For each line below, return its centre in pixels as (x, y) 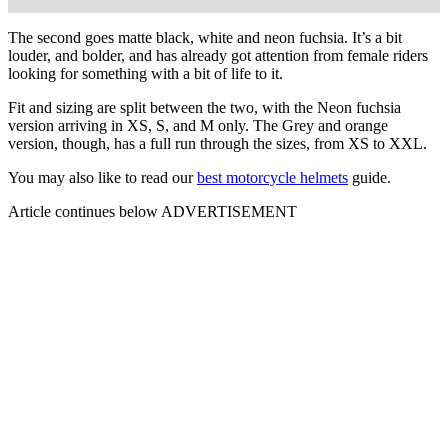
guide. (369, 178)
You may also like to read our (102, 178)
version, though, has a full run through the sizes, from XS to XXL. (217, 144)
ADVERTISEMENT (229, 212)
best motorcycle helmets (272, 178)
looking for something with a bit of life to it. (145, 74)
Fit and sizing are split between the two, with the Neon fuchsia (204, 108)
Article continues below (83, 212)
